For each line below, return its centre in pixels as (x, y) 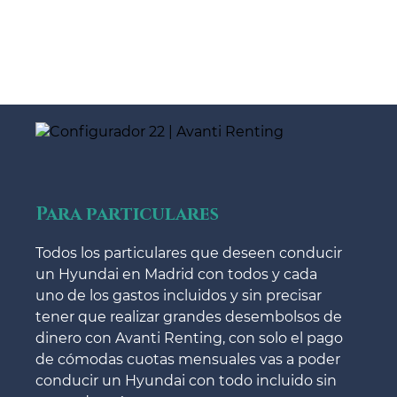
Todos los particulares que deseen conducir (189, 253)
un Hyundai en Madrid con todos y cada (176, 275)
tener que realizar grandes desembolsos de (189, 317)
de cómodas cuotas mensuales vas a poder (188, 360)
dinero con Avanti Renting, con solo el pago (189, 339)
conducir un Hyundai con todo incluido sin (186, 381)
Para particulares (127, 215)
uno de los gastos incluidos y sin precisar (179, 296)
